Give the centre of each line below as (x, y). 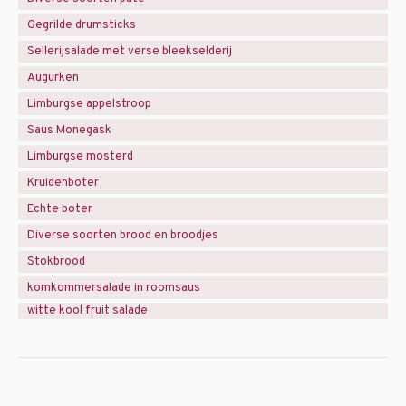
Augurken (53, 77)
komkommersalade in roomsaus (114, 288)
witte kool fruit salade (87, 311)
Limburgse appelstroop (89, 104)
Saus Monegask (69, 130)
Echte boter (60, 209)
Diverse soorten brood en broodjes (123, 235)
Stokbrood (56, 261)
